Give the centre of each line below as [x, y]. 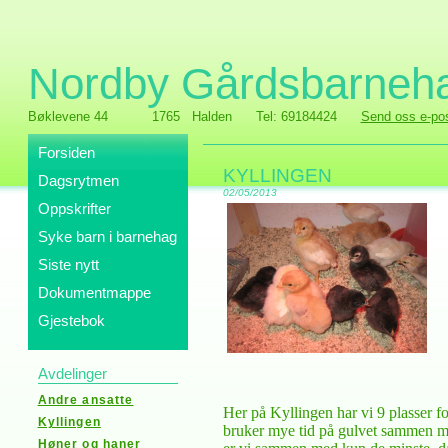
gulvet [359, 430]
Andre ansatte [85, 400]
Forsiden [66, 152]
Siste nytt [68, 264]
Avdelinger [72, 373]
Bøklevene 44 [67, 116]
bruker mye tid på [280, 430]
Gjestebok [71, 320]
